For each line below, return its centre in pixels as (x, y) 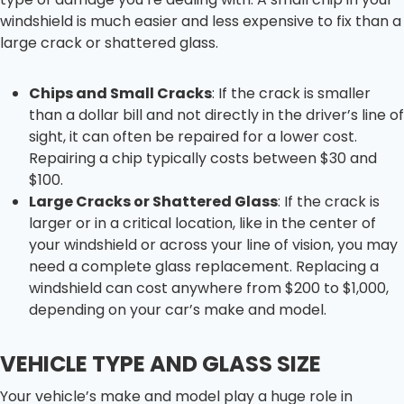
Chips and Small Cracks (120, 93)
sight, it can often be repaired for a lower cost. (193, 136)
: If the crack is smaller (291, 93)
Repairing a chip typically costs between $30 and (203, 158)
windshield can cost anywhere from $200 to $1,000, (209, 288)
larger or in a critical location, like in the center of (202, 223)
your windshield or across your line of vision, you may (213, 244)
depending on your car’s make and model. (178, 309)
